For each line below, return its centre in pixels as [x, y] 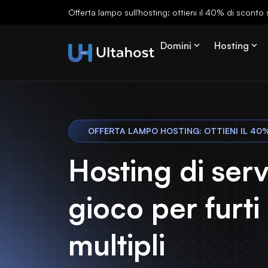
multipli [117, 245]
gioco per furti [164, 208]
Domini [176, 45]
